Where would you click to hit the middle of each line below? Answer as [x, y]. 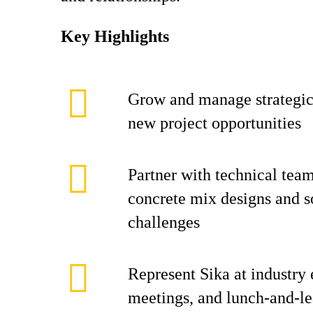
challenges [164, 222]
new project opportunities [214, 123]
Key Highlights [115, 36]
